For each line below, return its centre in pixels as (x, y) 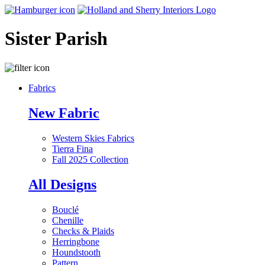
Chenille (68, 220)
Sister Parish (56, 39)
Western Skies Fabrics (93, 138)
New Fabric (64, 113)
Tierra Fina (72, 148)
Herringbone (76, 241)
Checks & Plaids (83, 231)
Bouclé (65, 209)
